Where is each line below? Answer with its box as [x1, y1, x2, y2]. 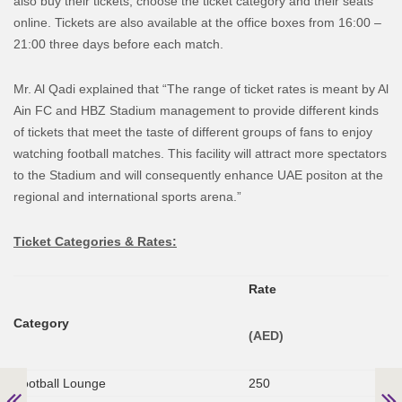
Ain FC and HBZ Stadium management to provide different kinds [13, 103, 379, 118]
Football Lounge [13, 376, 106, 391]
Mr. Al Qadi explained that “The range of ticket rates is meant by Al [13, 82, 389, 97]
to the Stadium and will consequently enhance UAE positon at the [13, 168, 383, 183]
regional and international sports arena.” [13, 189, 241, 205]
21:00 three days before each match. [13, 37, 223, 52]
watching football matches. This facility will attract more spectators [13, 146, 387, 162]
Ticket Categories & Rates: [13, 234, 177, 249]
